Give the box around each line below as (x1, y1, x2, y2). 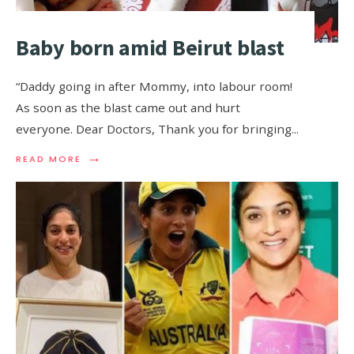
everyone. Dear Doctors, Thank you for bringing (16, 120, 292, 137)
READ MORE (16, 152, 81, 165)
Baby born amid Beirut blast (16, 32, 284, 62)
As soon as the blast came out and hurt (16, 99, 240, 115)
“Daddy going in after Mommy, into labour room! (16, 77, 292, 94)
